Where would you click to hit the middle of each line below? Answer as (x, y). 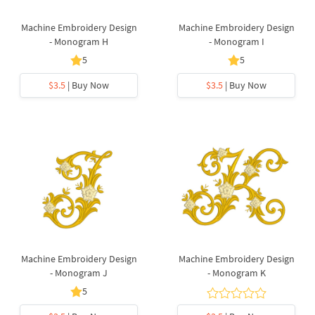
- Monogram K (236, 273)
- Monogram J (79, 273)
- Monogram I (236, 41)
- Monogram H (79, 41)
